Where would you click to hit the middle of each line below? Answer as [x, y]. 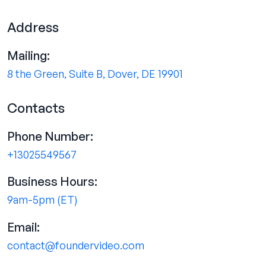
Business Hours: [52, 182]
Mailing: [28, 56]
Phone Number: [50, 137]
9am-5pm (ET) [42, 200]
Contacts [36, 108]
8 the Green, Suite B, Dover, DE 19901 [95, 74]
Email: [23, 227]
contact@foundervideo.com [76, 246]
